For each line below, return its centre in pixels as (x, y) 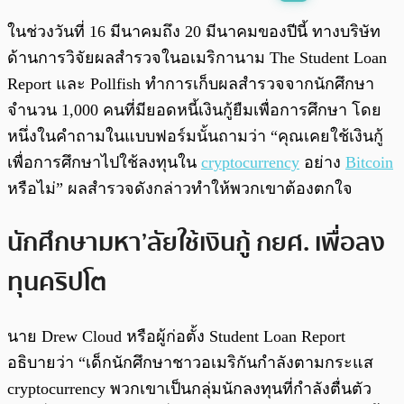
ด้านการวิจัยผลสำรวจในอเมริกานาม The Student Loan (197, 58)
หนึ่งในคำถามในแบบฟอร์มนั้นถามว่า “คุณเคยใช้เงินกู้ (195, 137)
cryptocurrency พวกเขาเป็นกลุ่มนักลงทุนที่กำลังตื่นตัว (189, 388)
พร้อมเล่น (73, 23)
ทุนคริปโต (57, 282)
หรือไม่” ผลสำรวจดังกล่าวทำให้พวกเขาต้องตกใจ (180, 189)
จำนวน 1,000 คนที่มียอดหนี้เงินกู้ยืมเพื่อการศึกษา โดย (194, 110)
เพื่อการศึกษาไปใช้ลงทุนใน (104, 163)
